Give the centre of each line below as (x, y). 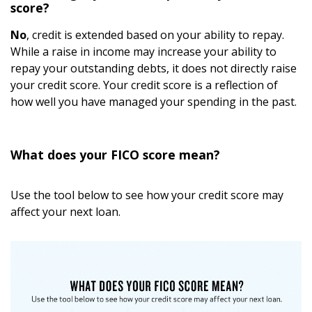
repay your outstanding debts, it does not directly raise (154, 68)
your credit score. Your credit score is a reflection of (144, 85)
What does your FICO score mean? (115, 155)
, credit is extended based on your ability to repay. (155, 35)
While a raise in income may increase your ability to (143, 52)
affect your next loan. (65, 212)
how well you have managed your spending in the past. (154, 102)
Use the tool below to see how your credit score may (147, 195)
